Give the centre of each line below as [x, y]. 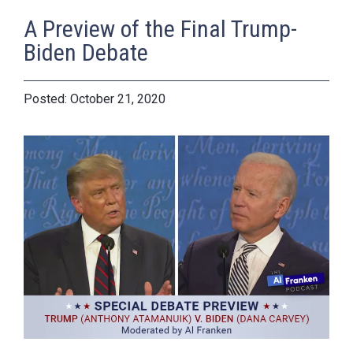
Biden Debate [86, 52]
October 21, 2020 [118, 98]
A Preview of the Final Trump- [160, 28]
